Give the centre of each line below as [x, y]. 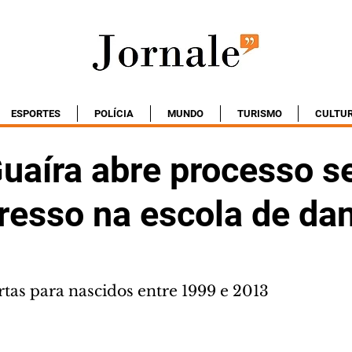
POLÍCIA [114, 114]
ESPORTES [36, 114]
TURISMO [259, 114]
